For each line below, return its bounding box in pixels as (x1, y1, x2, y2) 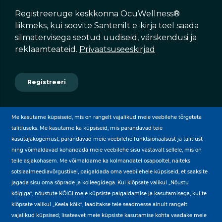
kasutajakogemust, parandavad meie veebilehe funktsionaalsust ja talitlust (11, 136, 203, 143)
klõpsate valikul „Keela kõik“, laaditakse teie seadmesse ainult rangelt (11, 201, 187, 208)
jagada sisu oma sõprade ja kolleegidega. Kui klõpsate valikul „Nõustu (11, 179, 189, 186)
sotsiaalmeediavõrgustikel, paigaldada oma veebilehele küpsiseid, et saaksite (11, 168, 208, 175)
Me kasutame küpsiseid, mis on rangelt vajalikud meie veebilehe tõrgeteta (11, 114, 202, 121)
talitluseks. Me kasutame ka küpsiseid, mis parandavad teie (11, 125, 163, 132)
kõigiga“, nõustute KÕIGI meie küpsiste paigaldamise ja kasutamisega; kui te (11, 190, 207, 197)
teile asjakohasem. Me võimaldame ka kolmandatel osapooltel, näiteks (11, 158, 190, 165)
